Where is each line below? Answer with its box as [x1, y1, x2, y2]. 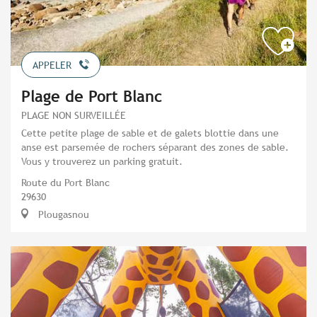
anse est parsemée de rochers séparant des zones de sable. [21, 141, 289, 154]
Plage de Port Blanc [21, 88, 162, 106]
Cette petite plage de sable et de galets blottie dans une [21, 127, 279, 139]
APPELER [33, 59, 71, 71]
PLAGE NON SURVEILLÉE [21, 109, 126, 122]
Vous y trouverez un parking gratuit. [21, 155, 183, 168]
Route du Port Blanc [21, 176, 110, 189]
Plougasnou [35, 208, 89, 221]
